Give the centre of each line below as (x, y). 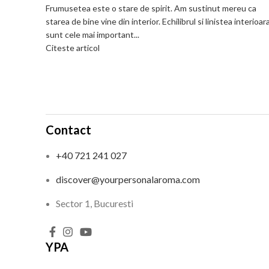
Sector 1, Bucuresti (95, 203)
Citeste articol (73, 48)
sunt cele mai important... (92, 35)
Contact (68, 130)
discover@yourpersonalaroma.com (128, 179)
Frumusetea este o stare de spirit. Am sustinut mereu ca (151, 8)
